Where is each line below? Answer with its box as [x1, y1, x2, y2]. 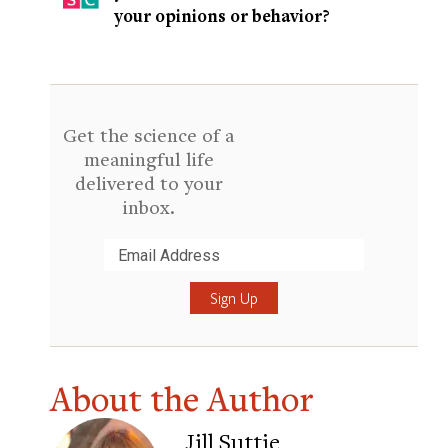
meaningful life [83, 146, 214, 172]
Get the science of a [63, 122, 234, 148]
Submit [62, 269, 122, 295]
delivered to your [74, 170, 223, 196]
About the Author [50, 376, 314, 422]
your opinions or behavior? [114, 4, 330, 28]
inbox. [122, 194, 175, 220]
